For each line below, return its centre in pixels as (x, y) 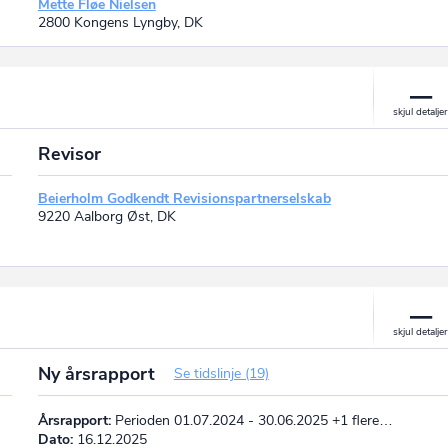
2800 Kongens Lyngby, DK (120, 22)
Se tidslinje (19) (221, 373)
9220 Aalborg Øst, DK (106, 216)
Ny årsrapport (98, 373)
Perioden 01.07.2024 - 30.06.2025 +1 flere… (251, 420)
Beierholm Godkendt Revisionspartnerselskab (184, 198)
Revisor (69, 153)
